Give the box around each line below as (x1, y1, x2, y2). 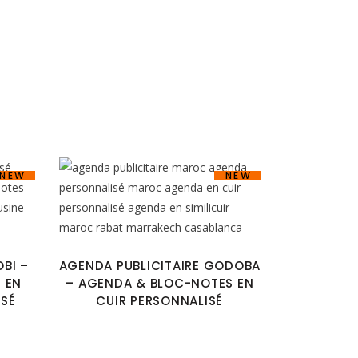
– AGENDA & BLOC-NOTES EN (66, 274, 254, 292)
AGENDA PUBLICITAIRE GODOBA (58, 257, 261, 274)
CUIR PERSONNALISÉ (96, 292, 224, 309)
